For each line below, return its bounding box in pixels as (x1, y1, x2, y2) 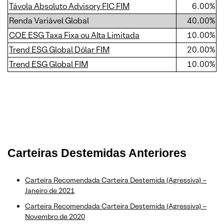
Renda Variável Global (9, 15, 89, 26)
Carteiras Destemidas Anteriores (7, 146, 186, 159)
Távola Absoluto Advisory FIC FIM (9, 1, 129, 11)
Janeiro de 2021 (25, 186, 74, 195)
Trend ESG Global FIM (9, 59, 88, 69)
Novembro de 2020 (25, 212, 85, 221)
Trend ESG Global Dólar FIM (9, 44, 109, 55)
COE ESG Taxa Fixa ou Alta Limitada (9, 30, 139, 40)
